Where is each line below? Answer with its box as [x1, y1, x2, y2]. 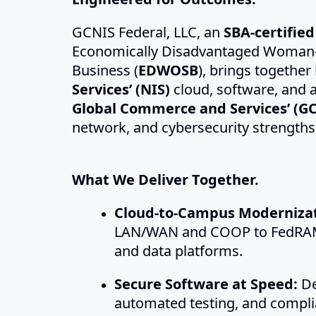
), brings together [198, 61, 311, 80]
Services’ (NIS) [72, 80, 170, 99]
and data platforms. [114, 241, 243, 260]
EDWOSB [138, 61, 198, 80]
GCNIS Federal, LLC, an [72, 23, 224, 42]
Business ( [72, 61, 138, 80]
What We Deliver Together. [72, 170, 259, 189]
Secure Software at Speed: [114, 274, 298, 293]
